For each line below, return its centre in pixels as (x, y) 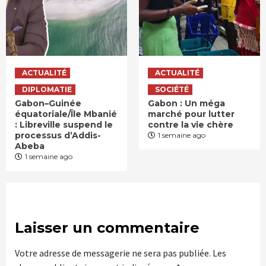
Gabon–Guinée (48, 104)
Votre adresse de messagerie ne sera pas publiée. (113, 253)
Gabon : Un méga (186, 104)
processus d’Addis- (58, 136)
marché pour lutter (191, 114)
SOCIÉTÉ (172, 90)
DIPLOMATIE (47, 90)
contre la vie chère (192, 125)
